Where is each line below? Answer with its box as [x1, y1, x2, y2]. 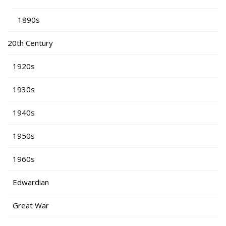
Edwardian [13, 177, 49, 187]
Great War [13, 200, 49, 210]
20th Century [8, 37, 53, 48]
